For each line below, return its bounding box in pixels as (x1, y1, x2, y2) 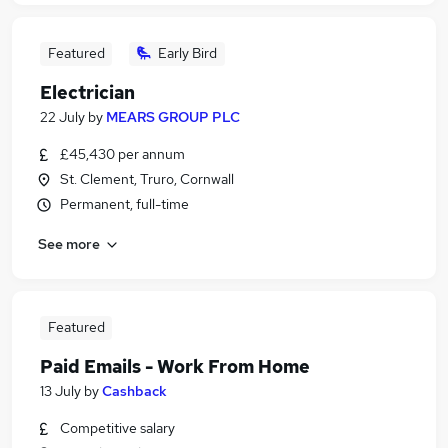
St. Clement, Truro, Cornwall (60, 170, 234, 188)
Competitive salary (60, 419, 175, 437)
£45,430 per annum (60, 145, 185, 163)
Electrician (40, 81, 135, 104)
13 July (40, 382, 81, 400)
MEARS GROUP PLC (106, 108, 240, 126)
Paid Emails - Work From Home (40, 355, 310, 378)
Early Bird (158, 44, 217, 62)
